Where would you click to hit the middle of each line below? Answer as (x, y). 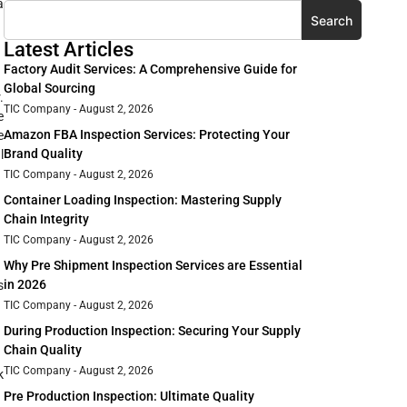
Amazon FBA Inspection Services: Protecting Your (147, 135)
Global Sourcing (50, 89)
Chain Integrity (46, 219)
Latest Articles (69, 50)
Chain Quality (43, 350)
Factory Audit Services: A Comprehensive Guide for (150, 69)
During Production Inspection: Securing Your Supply (152, 331)
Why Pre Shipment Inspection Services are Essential (153, 266)
